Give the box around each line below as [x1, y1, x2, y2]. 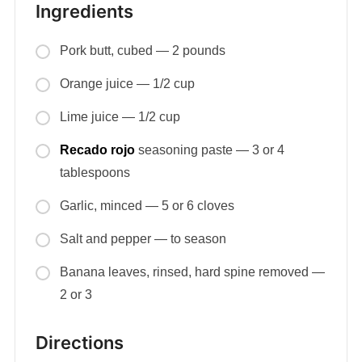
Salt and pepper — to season [59, 232, 226, 246]
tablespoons [59, 166, 130, 180]
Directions [35, 332, 124, 354]
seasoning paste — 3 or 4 [134, 143, 284, 158]
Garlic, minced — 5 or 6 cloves [59, 199, 234, 213]
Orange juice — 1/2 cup [59, 77, 195, 91]
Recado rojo [59, 143, 135, 158]
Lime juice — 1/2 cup [59, 110, 180, 124]
